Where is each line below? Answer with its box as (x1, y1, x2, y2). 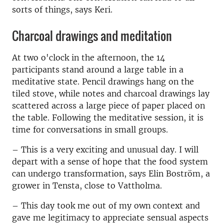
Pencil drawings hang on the (82, 76, 194, 87)
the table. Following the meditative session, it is (12, 112, 203, 123)
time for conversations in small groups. (12, 124, 168, 135)
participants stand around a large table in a (12, 64, 183, 75)
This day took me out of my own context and (21, 200, 200, 211)
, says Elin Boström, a (124, 168, 210, 179)
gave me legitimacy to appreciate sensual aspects (12, 212, 208, 223)
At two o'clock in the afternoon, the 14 (12, 52, 165, 63)
